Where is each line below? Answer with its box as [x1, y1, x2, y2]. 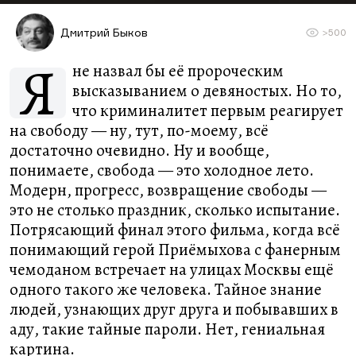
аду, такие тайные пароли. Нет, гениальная [10, 318, 325, 340]
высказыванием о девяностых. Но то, [72, 79, 342, 102]
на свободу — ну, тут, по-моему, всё [10, 119, 269, 141]
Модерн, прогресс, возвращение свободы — [10, 179, 327, 201]
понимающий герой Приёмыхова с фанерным [10, 238, 341, 261]
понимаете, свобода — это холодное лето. [10, 159, 314, 181]
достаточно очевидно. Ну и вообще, [10, 139, 269, 161]
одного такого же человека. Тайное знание [10, 278, 322, 300]
